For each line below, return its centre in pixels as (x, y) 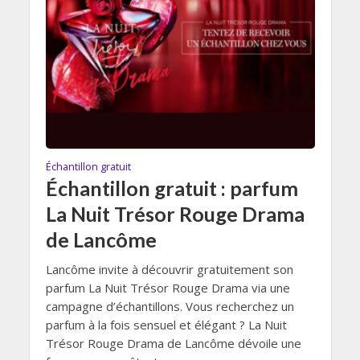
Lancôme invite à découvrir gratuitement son (169, 270)
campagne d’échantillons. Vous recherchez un (170, 307)
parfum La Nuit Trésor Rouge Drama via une (168, 288)
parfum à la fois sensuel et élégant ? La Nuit (166, 325)
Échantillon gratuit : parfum (172, 188)
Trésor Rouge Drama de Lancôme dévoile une (173, 344)
